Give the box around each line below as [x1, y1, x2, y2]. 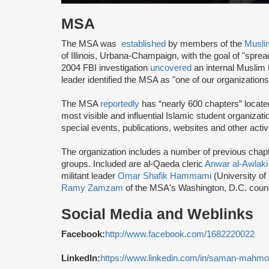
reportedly [100, 99, 139, 109]
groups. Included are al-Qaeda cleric [61, 159, 205, 169]
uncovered [150, 63, 192, 73]
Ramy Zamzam [61, 183, 123, 193]
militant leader [61, 171, 118, 181]
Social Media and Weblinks [61, 206, 253, 223]
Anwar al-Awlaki [205, 159, 268, 169]
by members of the [166, 39, 244, 49]
